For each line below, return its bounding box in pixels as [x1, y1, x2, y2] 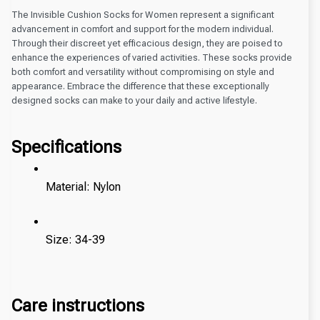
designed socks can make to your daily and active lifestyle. [11, 95, 257, 106]
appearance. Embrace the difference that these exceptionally [11, 81, 269, 92]
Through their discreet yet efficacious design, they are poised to [11, 38, 283, 49]
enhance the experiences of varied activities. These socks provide [11, 52, 292, 64]
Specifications [11, 136, 121, 157]
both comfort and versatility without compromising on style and [11, 66, 274, 78]
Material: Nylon [46, 179, 121, 194]
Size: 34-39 [46, 232, 108, 246]
